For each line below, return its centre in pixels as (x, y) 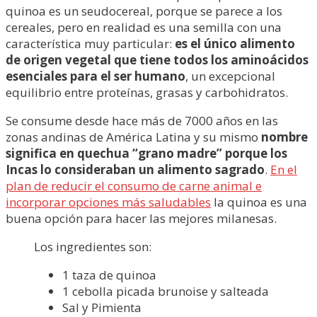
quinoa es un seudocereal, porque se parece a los (144, 11)
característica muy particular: (90, 44)
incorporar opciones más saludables (108, 202)
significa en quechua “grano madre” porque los (146, 153)
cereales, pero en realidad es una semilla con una (144, 27)
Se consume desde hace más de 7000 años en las (142, 121)
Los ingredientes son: (93, 247)
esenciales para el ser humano (96, 76)
